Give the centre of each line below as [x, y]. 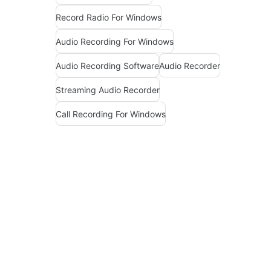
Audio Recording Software [107, 65]
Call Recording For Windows [111, 114]
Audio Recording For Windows [115, 41]
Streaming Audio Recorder [108, 90]
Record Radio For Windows [109, 17]
